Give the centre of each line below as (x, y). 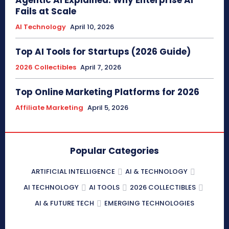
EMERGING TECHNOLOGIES (149, 203)
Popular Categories (114, 151)
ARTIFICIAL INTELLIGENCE (73, 171)
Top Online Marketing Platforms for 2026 (107, 92)
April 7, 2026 (101, 67)
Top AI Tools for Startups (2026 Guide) (103, 51)
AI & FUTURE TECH (64, 203)
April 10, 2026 (92, 27)
